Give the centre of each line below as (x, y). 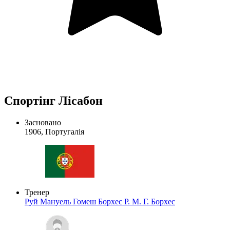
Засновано (43, 122)
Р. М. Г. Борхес (150, 201)
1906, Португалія (54, 131)
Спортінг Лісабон (53, 100)
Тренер (37, 192)
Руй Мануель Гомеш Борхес (74, 201)
